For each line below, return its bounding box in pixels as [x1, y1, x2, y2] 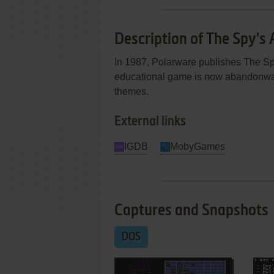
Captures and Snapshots [114, 203, 268, 219]
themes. [114, 86, 149, 97]
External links [114, 115, 186, 128]
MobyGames [170, 141, 225, 152]
